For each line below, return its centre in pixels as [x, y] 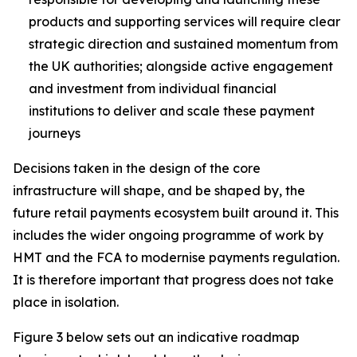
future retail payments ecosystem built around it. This [176, 213]
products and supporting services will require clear [184, 22]
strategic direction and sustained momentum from [183, 44]
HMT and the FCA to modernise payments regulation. [176, 257]
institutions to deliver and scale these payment [172, 111]
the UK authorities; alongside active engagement [181, 66]
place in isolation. [66, 302]
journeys [55, 133]
